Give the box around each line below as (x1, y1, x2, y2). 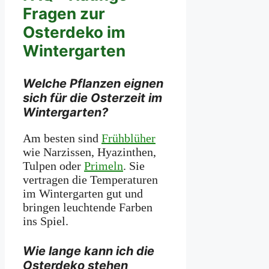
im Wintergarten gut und (23, 186, 143, 200)
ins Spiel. (23, 214, 68, 228)
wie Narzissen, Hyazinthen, (23, 145, 156, 159)
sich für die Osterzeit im (23, 90, 162, 105)
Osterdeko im (23, 23, 125, 42)
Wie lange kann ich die (23, 244, 154, 259)
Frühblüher (101, 131, 156, 145)
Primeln (84, 159, 123, 172)
